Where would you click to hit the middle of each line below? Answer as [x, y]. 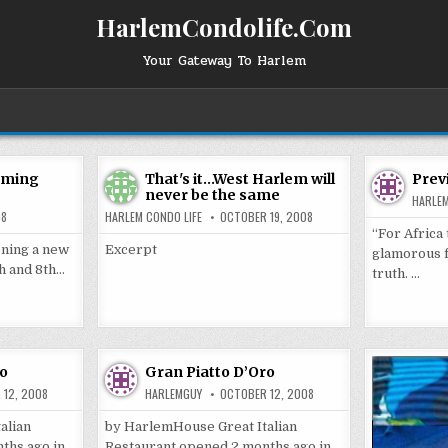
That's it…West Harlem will [240, 179]
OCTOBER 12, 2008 [267, 393]
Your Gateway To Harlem [224, 60]
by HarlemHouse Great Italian [201, 426]
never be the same [213, 195]
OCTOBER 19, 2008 [267, 216]
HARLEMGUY [174, 393]
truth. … [395, 273]
